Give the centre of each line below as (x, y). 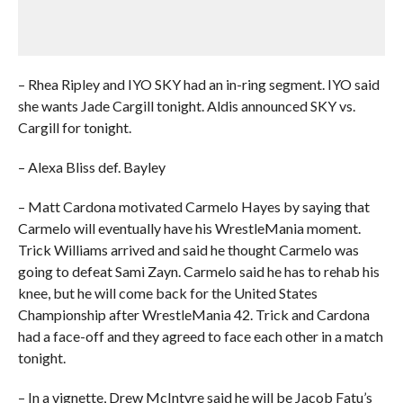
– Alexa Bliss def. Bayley (91, 166)
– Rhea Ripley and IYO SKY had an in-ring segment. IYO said (198, 84)
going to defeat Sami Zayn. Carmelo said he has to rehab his (198, 271)
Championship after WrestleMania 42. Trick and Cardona (193, 314)
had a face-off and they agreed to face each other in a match (200, 336)
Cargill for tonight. (74, 127)
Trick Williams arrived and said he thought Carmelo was (188, 249)
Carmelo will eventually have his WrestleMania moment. (189, 228)
